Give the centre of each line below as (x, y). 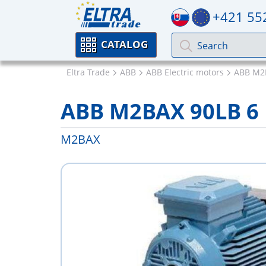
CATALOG (124, 44)
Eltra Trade (88, 72)
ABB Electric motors (185, 72)
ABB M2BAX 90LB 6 (160, 111)
